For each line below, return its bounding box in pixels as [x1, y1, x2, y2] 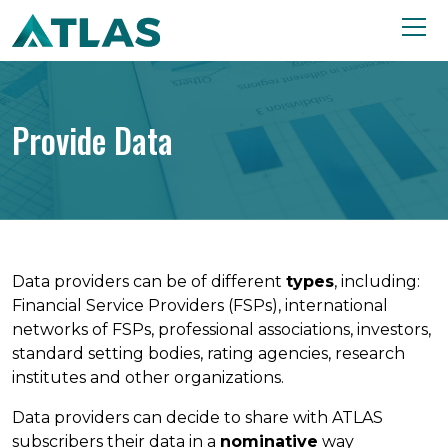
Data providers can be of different [12, 272, 286, 291]
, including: [334, 272, 420, 291]
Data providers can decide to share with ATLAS [12, 408, 383, 427]
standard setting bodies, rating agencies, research [12, 344, 405, 363]
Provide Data [12, 116, 173, 165]
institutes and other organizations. [12, 368, 284, 387]
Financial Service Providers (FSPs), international [12, 296, 388, 315]
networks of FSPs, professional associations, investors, [12, 320, 431, 339]
